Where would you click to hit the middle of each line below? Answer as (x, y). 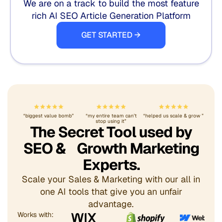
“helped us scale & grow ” (173, 116)
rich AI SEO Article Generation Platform (111, 16)
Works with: (35, 215)
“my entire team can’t (111, 116)
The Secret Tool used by (111, 132)
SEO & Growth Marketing (111, 149)
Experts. (111, 165)
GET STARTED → (111, 35)
